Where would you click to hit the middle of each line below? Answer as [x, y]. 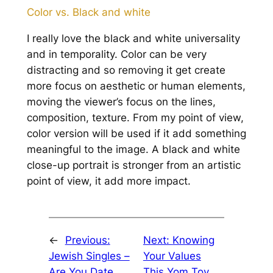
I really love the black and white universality [133, 39]
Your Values [172, 256]
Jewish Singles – [89, 256]
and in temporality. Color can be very [116, 55]
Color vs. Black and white [88, 12]
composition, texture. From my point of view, [135, 118]
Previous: [87, 240]
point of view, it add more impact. [108, 181]
